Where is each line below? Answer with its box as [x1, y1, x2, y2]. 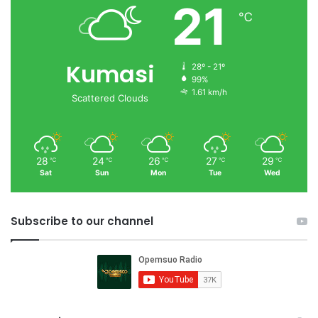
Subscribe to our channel [11, 214, 153, 229]
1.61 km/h [191, 87, 227, 98]
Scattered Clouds [72, 92, 148, 104]
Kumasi [65, 58, 155, 91]
